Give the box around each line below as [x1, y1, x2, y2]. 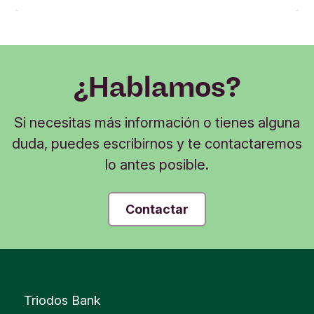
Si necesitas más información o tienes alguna [14, 114, 300, 131]
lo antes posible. [105, 156, 209, 173]
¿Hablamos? [73, 69, 241, 104]
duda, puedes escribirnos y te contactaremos [12, 135, 302, 152]
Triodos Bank [24, 293, 101, 308]
